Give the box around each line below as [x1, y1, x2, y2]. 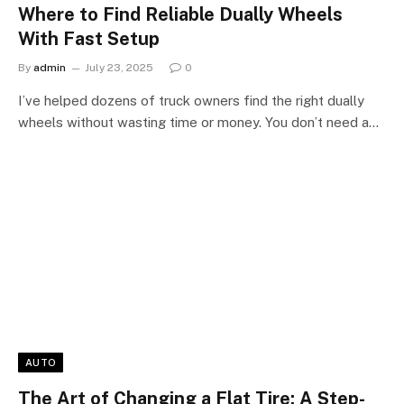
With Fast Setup [18, 27, 160, 50]
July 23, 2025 [85, 60, 153, 74]
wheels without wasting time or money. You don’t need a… [18, 114, 379, 130]
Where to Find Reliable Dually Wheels [18, 3, 343, 25]
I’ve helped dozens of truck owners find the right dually [18, 92, 364, 108]
